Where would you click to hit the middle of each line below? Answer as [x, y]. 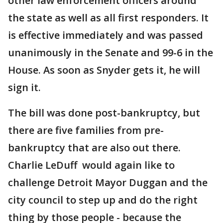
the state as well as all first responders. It [108, 18]
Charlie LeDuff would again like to [91, 165]
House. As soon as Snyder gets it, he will [104, 70]
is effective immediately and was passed [106, 35]
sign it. [26, 87]
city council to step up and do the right [103, 200]
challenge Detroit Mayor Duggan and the [108, 182]
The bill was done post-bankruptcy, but [104, 113]
